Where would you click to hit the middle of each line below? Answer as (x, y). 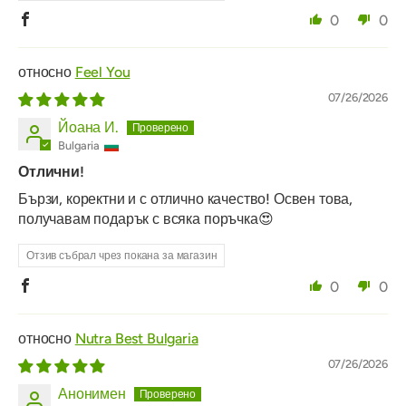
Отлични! (51, 172)
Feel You (102, 72)
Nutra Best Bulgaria (136, 339)
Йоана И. (88, 128)
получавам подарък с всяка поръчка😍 (146, 219)
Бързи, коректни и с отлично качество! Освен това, (186, 199)
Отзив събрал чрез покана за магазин (122, 256)
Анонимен (92, 394)
